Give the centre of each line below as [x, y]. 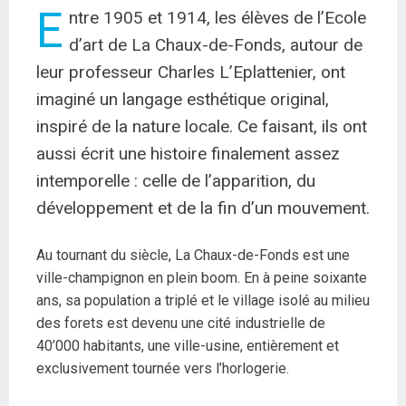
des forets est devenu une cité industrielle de [181, 324]
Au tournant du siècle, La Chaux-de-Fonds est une [193, 256]
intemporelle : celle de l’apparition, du [176, 181]
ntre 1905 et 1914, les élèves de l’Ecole [217, 18]
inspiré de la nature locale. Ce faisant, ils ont [202, 127]
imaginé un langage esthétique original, [183, 100]
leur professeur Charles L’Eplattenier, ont [191, 72]
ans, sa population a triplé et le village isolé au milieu [203, 301]
